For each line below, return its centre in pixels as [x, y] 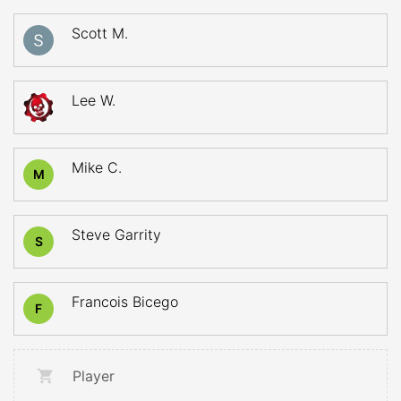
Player [94, 376]
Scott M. [100, 33]
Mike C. [97, 167]
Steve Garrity [116, 235]
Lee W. [94, 100]
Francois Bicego [125, 302]
